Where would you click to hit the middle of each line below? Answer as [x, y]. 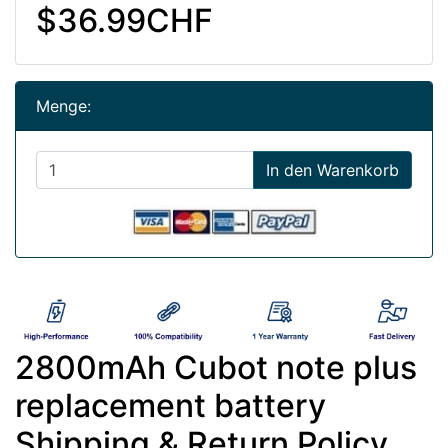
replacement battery [170, 406]
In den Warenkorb [332, 169]
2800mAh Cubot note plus [216, 368]
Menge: [63, 105]
